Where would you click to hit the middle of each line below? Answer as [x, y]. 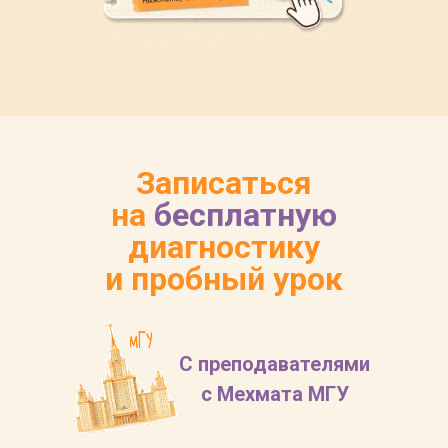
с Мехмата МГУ [274, 394]
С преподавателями [274, 364]
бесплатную [245, 215]
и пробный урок [224, 279]
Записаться [224, 183]
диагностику [224, 247]
